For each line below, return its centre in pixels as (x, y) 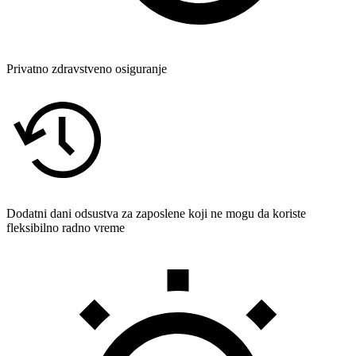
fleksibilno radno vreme (66, 227)
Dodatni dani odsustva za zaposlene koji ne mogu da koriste (156, 213)
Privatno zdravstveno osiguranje (87, 68)
